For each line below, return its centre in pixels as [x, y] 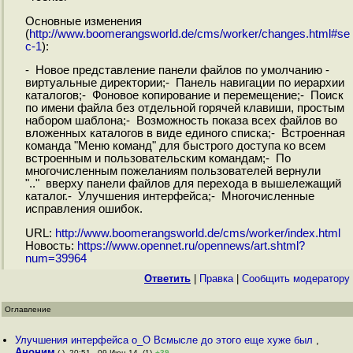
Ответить [167, 279]
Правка [216, 279]
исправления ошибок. [84, 209]
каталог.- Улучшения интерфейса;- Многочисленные [169, 197]
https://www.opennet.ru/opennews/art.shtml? [191, 246]
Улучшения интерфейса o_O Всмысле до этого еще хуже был [166, 340]
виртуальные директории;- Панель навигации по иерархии [184, 83]
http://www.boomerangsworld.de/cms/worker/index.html [197, 234]
